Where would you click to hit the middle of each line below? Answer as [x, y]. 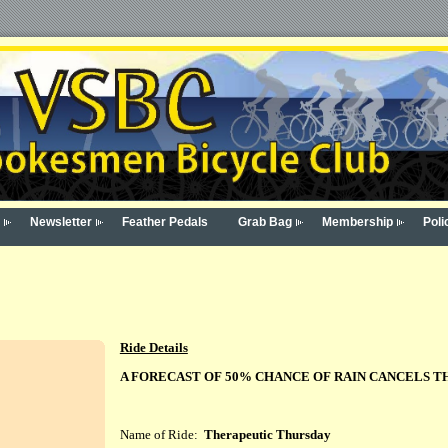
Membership [357, 222]
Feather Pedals [164, 222]
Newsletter [60, 222]
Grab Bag [264, 222]
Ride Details [153, 348]
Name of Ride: [161, 434]
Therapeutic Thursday [267, 434]
